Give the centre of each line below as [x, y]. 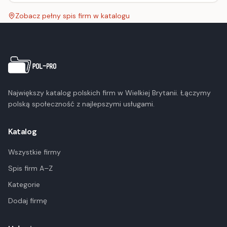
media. [26, 6]
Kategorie [24, 184]
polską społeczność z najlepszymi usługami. [81, 104]
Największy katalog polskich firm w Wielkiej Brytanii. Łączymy [109, 93]
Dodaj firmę [28, 201]
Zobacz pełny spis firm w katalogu [72, 16]
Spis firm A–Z [30, 168]
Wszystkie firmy [34, 152]
